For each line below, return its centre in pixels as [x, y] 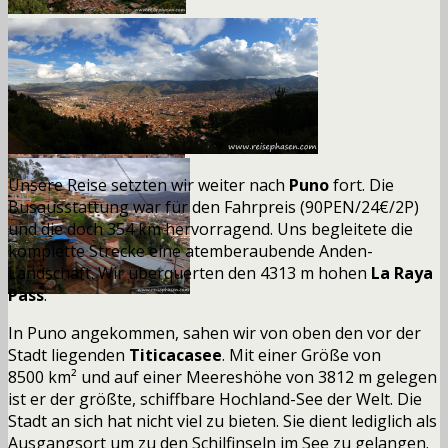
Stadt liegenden [68, 354]
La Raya [402, 272]
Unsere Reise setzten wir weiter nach [148, 184]
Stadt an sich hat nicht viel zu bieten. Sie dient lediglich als [222, 420]
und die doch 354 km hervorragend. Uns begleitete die [210, 228]
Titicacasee [175, 354]
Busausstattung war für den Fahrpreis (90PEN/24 [193, 206]
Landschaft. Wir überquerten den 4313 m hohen [189, 272]
